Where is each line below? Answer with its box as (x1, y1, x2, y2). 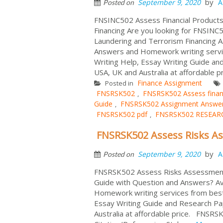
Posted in (104, 78, 135, 88)
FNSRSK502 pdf (97, 109, 147, 119)
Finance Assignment (137, 78, 202, 88)
